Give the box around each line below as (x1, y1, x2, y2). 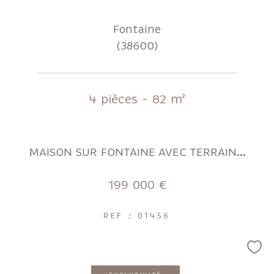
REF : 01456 (103, 211, 171, 221)
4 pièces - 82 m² (89, 91, 185, 108)
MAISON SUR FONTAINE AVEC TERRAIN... (28, 145, 246, 160)
